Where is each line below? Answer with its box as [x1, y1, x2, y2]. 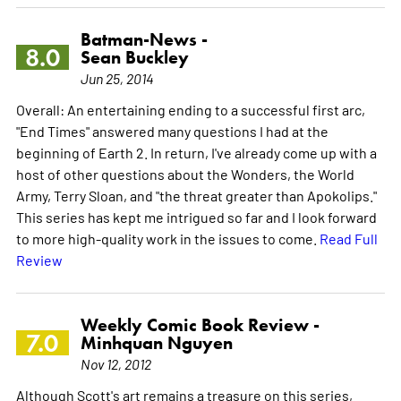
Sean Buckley [80, 46, 189, 68]
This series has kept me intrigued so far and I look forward [15, 207, 377, 226]
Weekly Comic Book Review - [80, 313, 320, 336]
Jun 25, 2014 [80, 68, 154, 87]
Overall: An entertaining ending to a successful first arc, [15, 99, 365, 118]
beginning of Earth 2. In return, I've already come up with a [15, 142, 377, 161]
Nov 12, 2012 [80, 354, 151, 372]
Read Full [319, 228, 378, 247]
